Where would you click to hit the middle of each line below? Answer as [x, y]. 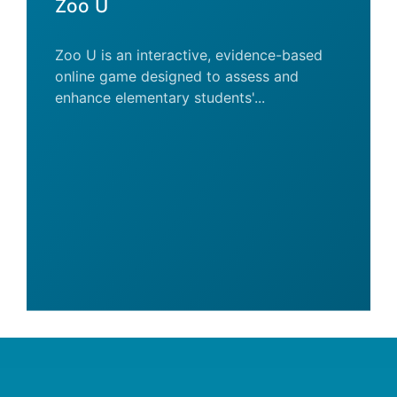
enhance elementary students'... [160, 97]
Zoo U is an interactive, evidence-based [189, 55]
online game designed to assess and [177, 76]
